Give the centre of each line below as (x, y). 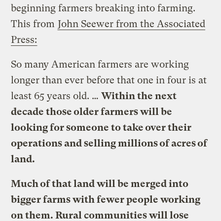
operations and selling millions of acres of (109, 143)
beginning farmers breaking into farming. (103, 8)
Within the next (139, 96)
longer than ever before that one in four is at (109, 80)
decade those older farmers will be (92, 111)
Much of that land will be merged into (100, 184)
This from (34, 24)
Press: (24, 39)
